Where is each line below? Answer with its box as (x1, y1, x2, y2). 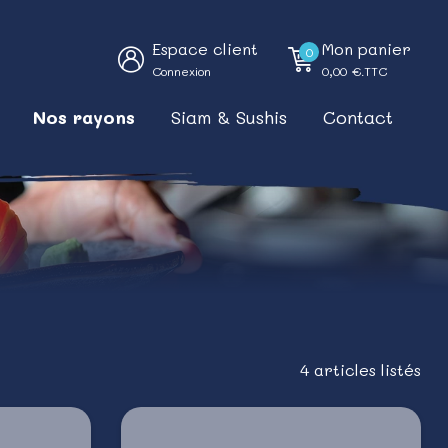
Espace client (152, 37, 258, 59)
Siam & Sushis (171, 104, 287, 129)
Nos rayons (33, 104, 135, 129)
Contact (323, 104, 393, 129)
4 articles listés (300, 359, 421, 380)
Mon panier (322, 37, 411, 59)
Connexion (152, 62, 211, 79)
